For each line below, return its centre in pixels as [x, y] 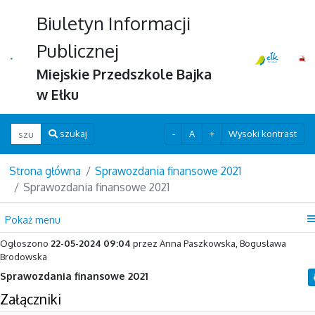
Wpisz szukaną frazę [54, 129]
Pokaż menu [32, 220]
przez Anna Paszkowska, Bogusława [208, 243]
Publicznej [78, 50]
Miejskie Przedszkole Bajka [124, 74]
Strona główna [45, 171]
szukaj [73, 134]
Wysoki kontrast [263, 133]
